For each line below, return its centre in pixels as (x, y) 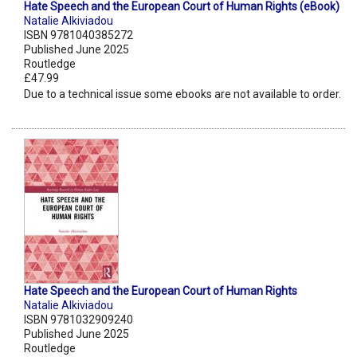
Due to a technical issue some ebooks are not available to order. (182, 94)
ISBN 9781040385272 (78, 35)
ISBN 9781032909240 (78, 320)
